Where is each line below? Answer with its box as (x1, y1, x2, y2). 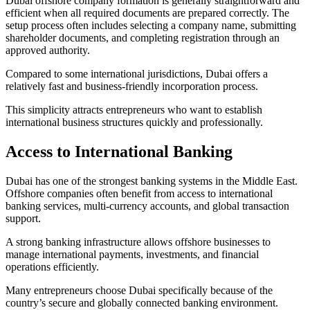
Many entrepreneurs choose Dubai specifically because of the (6, 284, 273, 296)
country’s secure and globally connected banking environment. (6, 296, 278, 309)
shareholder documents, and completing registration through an (6, 32, 280, 44)
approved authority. (6, 44, 90, 57)
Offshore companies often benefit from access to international (6, 187, 273, 199)
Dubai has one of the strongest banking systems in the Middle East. (6, 174, 298, 187)
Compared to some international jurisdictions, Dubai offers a (6, 68, 268, 80)
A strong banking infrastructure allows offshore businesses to (6, 235, 271, 248)
